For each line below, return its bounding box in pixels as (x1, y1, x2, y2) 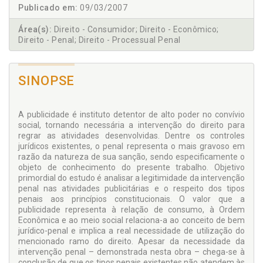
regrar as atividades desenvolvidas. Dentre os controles (18, 131, 245, 140)
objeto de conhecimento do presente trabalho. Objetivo (18, 163, 245, 172)
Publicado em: (18, 3, 78, 12)
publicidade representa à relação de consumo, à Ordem (18, 205, 245, 214)
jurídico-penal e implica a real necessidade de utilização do (18, 226, 245, 235)
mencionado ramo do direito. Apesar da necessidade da (18, 237, 245, 246)
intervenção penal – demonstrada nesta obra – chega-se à (18, 247, 245, 257)
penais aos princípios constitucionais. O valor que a (18, 194, 245, 204)
